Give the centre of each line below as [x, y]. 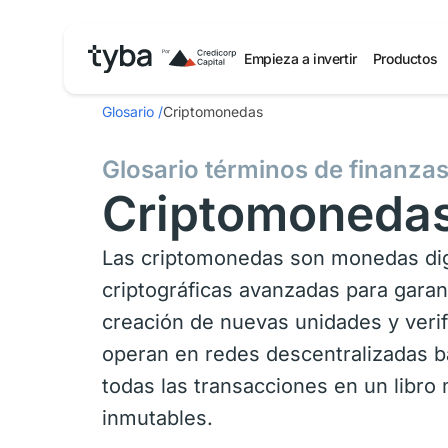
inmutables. [157, 418]
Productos [405, 58]
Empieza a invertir [300, 58]
